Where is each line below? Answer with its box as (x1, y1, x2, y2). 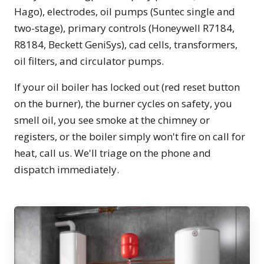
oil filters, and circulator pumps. (14, 54, 164, 68)
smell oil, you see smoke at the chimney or (14, 113, 210, 127)
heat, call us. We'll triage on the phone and (14, 146, 211, 160)
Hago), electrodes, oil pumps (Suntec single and (14, 5, 235, 19)
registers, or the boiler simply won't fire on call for (14, 130, 245, 144)
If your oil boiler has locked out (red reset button (14, 80, 240, 94)
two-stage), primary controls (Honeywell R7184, (14, 21, 235, 35)
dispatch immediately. (14, 163, 119, 177)
